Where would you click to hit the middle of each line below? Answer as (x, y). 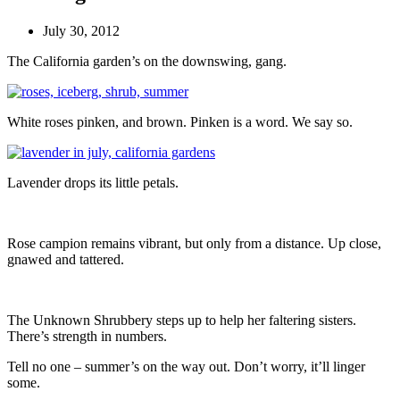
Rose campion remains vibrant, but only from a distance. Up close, (194, 243)
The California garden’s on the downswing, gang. (147, 61)
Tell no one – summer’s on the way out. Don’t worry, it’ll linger (186, 366)
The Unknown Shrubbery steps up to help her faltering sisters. (182, 320)
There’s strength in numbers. (87, 336)
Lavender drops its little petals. (93, 182)
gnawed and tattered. (66, 259)
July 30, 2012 (81, 30)
